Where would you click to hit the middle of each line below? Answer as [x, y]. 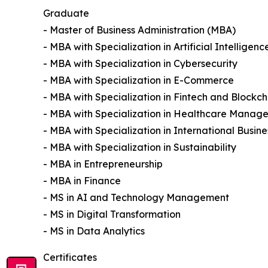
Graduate [66, 13]
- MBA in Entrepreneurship [103, 164]
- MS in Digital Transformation [112, 214]
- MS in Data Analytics [94, 231]
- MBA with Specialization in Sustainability [140, 147]
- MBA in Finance [82, 181]
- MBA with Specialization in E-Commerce [138, 80]
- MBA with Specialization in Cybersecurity [140, 64]
